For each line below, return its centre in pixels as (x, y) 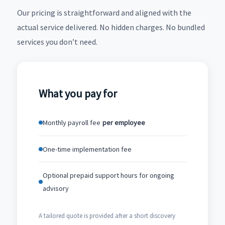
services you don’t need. (57, 41)
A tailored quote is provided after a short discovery (107, 215)
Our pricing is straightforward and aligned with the (104, 12)
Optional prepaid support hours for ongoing (108, 176)
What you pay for (78, 93)
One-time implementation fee (87, 149)
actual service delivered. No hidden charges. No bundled (111, 27)
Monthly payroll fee (71, 123)
